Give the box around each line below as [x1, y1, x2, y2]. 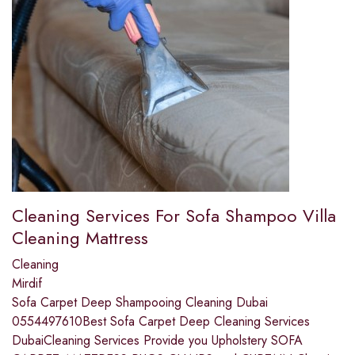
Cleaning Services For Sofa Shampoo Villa [12, 203, 336, 229]
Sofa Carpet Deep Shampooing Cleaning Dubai [12, 293, 268, 312]
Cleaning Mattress [12, 225, 148, 251]
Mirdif [12, 274, 42, 293]
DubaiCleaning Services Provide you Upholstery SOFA [12, 331, 303, 350]
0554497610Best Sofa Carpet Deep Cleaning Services [12, 312, 310, 331]
